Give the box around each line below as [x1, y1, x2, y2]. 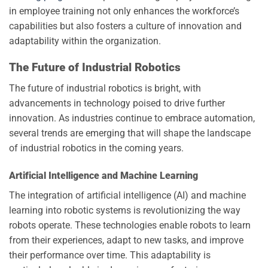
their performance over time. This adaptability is [9, 249, 211, 261]
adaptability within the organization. [9, 35, 161, 47]
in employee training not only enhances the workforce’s [9, 5, 239, 17]
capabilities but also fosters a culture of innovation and [9, 20, 242, 32]
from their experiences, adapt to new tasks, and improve [9, 234, 243, 246]
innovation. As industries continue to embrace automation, [9, 112, 255, 124]
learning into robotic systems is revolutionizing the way [9, 204, 240, 216]
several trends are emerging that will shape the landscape [9, 127, 251, 139]
